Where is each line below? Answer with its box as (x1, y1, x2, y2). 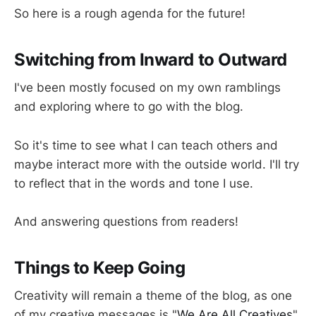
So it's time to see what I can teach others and (14, 138, 278, 152)
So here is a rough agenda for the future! (14, 6, 245, 20)
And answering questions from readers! (14, 214, 238, 229)
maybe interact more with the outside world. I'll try (14, 157, 299, 171)
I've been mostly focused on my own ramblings (14, 80, 281, 95)
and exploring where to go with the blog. (14, 99, 243, 114)
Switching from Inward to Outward (14, 49, 287, 70)
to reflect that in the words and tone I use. (14, 176, 253, 190)
